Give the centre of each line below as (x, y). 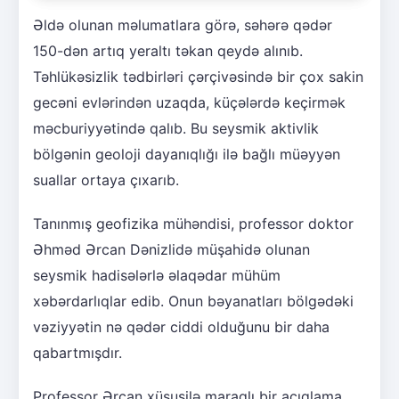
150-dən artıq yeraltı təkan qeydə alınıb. (168, 50)
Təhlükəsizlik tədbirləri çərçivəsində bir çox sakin (198, 76)
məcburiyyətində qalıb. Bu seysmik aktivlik (176, 128)
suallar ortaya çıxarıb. (106, 179)
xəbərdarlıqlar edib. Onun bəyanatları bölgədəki (193, 301)
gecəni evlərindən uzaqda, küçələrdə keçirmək (189, 102)
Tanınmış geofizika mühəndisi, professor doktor (193, 223)
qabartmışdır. (77, 352)
